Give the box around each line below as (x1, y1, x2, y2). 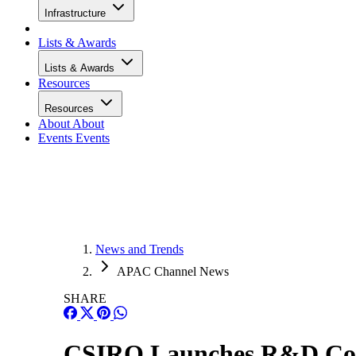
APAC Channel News (117, 265, 229, 278)
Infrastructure (44, 7, 109, 19)
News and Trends (95, 242, 184, 256)
